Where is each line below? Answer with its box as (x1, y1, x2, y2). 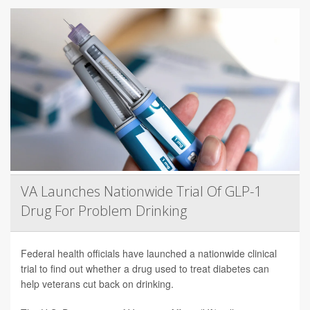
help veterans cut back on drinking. (21, 276, 174, 291)
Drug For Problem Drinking (21, 201, 187, 220)
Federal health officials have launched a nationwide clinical (21, 246, 277, 260)
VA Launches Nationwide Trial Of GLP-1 (21, 181, 262, 201)
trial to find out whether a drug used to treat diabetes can (21, 261, 269, 275)
